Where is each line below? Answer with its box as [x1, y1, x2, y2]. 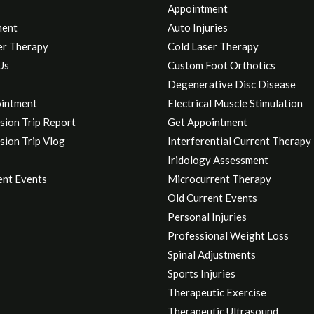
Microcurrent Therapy [168, 172, 271, 185]
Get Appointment [168, 116, 247, 128]
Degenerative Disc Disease [168, 78, 296, 90]
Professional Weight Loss [168, 229, 289, 242]
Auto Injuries [168, 21, 228, 34]
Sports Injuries [168, 267, 235, 280]
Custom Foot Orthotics [168, 59, 275, 71]
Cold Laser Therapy [168, 40, 259, 53]
